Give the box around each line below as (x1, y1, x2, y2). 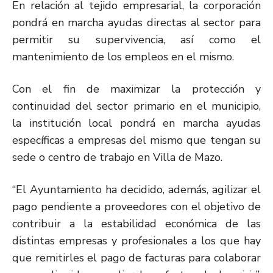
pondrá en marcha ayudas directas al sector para (12, 15, 261, 30)
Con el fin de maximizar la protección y (12, 81, 261, 96)
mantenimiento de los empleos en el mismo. (12, 49, 234, 64)
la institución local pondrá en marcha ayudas (12, 115, 261, 130)
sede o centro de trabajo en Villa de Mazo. (12, 149, 222, 165)
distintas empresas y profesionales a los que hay (12, 233, 261, 248)
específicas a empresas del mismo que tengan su (12, 132, 261, 147)
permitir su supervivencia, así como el (12, 32, 261, 47)
